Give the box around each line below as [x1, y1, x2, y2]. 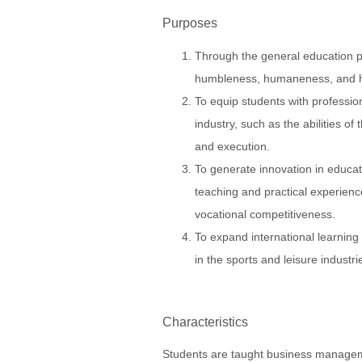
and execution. [195, 139, 270, 153]
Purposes [162, 15, 217, 31]
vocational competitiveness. [195, 207, 335, 221]
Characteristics [162, 314, 248, 329]
